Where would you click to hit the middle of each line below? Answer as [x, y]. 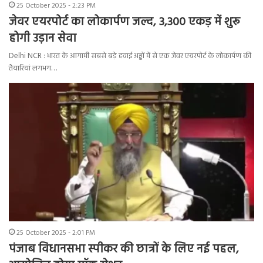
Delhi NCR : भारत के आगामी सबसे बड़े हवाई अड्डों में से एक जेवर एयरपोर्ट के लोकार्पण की [130, 56]
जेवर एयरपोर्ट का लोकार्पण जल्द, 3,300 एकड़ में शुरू [124, 22]
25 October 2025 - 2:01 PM [56, 233]
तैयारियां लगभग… [33, 68]
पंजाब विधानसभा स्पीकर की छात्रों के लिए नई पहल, [124, 249]
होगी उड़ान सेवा [43, 38]
